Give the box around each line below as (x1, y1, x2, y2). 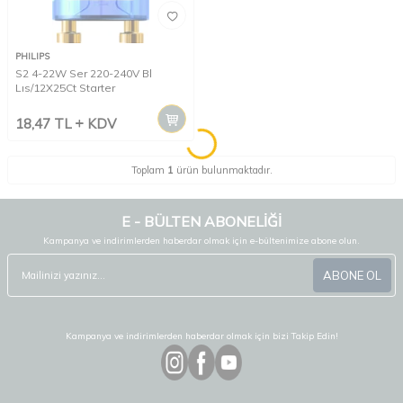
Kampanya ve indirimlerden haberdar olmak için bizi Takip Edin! (65, 330, 338, 343)
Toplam (130, 164, 167, 177)
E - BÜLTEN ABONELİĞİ (121, 212, 282, 231)
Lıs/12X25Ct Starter (15, 81, 115, 95)
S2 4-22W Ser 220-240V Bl (15, 67, 152, 81)
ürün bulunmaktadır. (173, 164, 273, 177)
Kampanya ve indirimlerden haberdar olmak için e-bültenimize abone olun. (43, 235, 360, 247)
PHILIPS (15, 50, 49, 63)
